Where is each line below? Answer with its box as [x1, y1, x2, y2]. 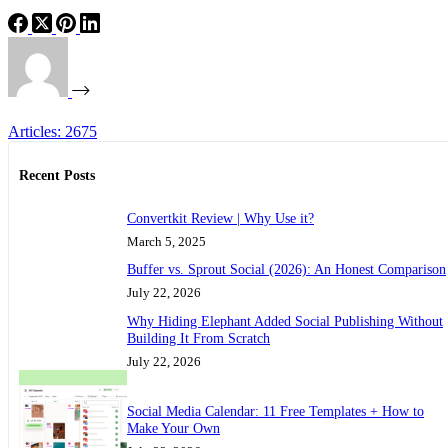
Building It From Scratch [127, 330, 270, 347]
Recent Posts [19, 166, 95, 183]
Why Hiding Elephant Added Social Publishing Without [127, 313, 443, 330]
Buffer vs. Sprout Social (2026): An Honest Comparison [127, 261, 446, 278]
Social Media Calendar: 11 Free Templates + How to [127, 403, 424, 420]
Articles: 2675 [8, 123, 97, 141]
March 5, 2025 [127, 233, 206, 249]
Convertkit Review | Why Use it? [127, 209, 314, 226]
